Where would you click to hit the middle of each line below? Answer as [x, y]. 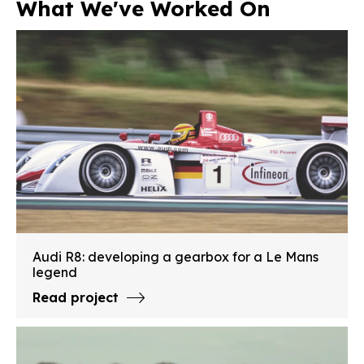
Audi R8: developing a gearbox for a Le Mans [175, 257]
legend [55, 273]
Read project [76, 298]
